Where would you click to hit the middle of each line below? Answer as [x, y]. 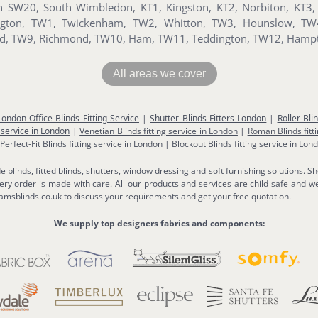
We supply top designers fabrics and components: [159, 224]
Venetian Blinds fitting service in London [159, 131]
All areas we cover [159, 74]
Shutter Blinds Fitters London [208, 118]
